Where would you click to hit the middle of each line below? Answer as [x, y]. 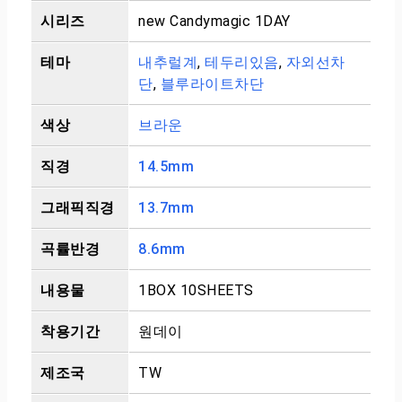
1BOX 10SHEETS [196, 290]
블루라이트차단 [212, 84]
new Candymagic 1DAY [214, 21]
